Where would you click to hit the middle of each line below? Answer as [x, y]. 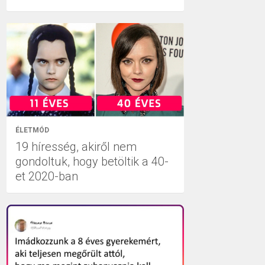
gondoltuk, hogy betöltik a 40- [92, 161]
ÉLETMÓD [32, 130]
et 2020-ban [47, 176]
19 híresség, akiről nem [76, 146]
